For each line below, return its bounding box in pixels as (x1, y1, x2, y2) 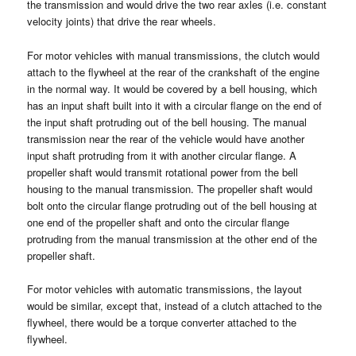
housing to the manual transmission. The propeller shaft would (27, 180, 313, 196)
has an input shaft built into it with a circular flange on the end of (27, 97, 323, 113)
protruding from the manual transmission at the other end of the (27, 230, 318, 246)
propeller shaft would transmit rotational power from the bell (27, 164, 299, 180)
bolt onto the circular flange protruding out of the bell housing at (27, 197, 318, 213)
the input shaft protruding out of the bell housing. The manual (27, 114, 308, 130)
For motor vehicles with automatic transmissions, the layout (27, 281, 303, 296)
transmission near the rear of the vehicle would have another (27, 130, 305, 146)
